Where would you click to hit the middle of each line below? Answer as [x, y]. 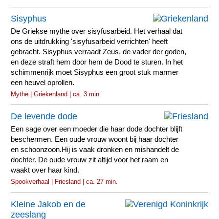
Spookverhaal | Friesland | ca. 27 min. [65, 182]
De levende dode [44, 117]
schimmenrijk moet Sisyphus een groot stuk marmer [95, 72]
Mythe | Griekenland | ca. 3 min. [56, 94]
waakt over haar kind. [45, 170]
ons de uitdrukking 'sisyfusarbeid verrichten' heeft [89, 41]
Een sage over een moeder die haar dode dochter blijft [97, 129]
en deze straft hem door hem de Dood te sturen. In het [97, 62]
